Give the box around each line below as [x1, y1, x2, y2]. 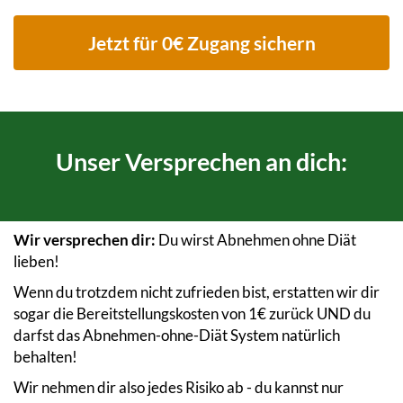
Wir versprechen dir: [13, 229, 156, 249]
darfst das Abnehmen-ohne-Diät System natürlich [13, 325, 340, 345]
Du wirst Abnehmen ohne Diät [156, 229, 356, 249]
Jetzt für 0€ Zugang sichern [87, 31, 316, 54]
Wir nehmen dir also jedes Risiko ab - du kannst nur [13, 377, 344, 397]
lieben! [13, 251, 59, 271]
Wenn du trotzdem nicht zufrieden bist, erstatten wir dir [13, 282, 380, 301]
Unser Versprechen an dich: [56, 146, 347, 176]
